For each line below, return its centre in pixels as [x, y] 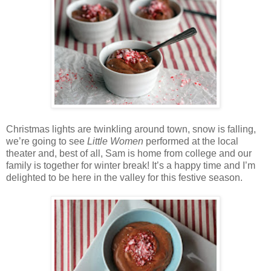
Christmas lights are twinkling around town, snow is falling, [131, 129]
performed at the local [191, 141]
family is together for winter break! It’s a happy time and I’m [131, 165]
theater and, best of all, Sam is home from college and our [129, 153]
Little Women [114, 141]
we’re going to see [45, 141]
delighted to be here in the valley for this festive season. [124, 177]
